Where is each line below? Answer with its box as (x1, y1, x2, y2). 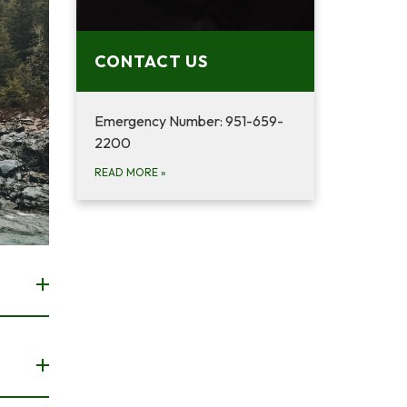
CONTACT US (94, 51, 208, 72)
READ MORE (94, 165, 161, 179)
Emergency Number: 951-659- (94, 112, 283, 130)
